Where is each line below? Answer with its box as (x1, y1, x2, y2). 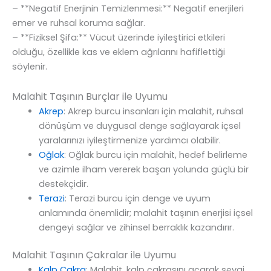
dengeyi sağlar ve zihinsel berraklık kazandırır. (38, 221, 234, 233)
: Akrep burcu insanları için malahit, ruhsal (63, 105, 243, 117)
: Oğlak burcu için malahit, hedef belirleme (64, 148, 247, 161)
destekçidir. (38, 177, 88, 190)
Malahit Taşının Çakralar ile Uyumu (12, 247, 176, 262)
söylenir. (12, 60, 47, 73)
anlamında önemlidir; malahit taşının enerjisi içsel (38, 206, 253, 219)
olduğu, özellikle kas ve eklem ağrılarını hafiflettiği (12, 46, 225, 59)
